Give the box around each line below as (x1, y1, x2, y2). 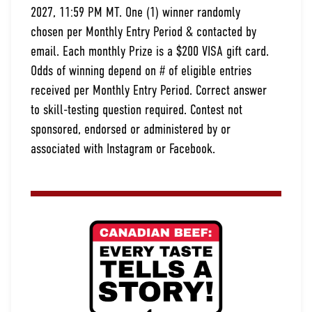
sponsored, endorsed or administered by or (31, 123, 231, 138)
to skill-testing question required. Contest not (31, 104, 242, 118)
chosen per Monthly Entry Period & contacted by (31, 26, 256, 40)
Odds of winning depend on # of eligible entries (31, 65, 251, 79)
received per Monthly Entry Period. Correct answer (31, 84, 267, 99)
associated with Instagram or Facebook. (31, 143, 215, 157)
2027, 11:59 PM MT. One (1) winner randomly (31, 6, 240, 21)
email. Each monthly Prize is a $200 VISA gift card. (31, 45, 269, 60)
